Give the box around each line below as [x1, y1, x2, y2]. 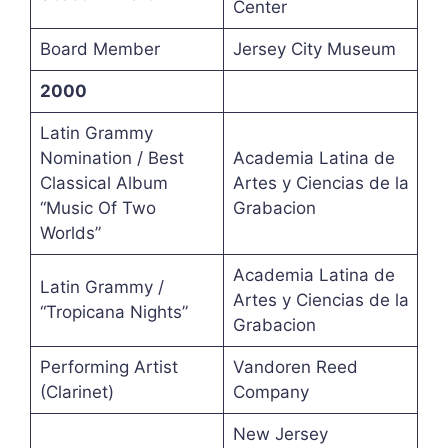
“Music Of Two [39, 198, 156, 219]
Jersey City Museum [232, 39, 396, 60]
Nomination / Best [39, 148, 184, 169]
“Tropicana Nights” [39, 302, 188, 323]
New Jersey [232, 424, 328, 445]
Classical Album [39, 173, 168, 194]
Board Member [39, 39, 160, 60]
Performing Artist [39, 357, 178, 378]
